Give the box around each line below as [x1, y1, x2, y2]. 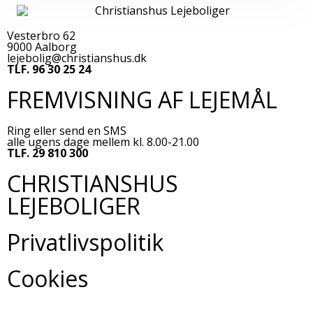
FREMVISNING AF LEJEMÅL [7, 84, 277, 115]
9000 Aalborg [7, 38, 77, 54]
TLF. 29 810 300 [7, 145, 88, 161]
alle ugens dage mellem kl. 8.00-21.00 [7, 133, 199, 150]
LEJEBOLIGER [7, 190, 140, 221]
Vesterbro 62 [7, 27, 75, 43]
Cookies [7, 263, 88, 293]
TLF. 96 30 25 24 [7, 61, 91, 77]
